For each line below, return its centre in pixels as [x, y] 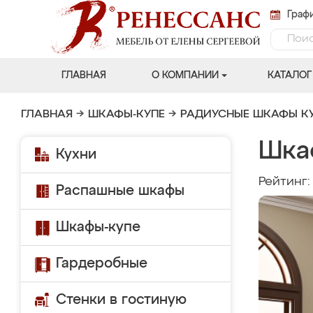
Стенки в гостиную [121, 300]
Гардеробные [102, 263]
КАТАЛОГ [289, 75]
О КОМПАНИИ [185, 75]
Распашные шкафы [120, 191]
